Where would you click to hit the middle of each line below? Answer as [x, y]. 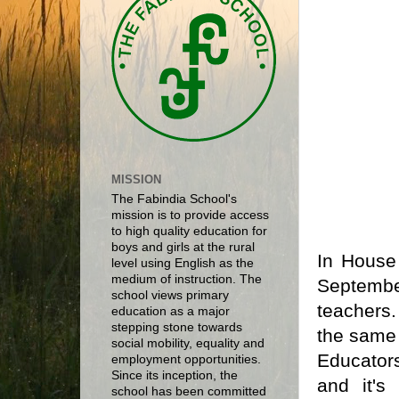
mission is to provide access [190, 216]
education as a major [171, 312]
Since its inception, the [175, 376]
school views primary [170, 296]
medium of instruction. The [187, 280]
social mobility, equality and [188, 344]
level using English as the [183, 264]
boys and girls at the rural [183, 248]
